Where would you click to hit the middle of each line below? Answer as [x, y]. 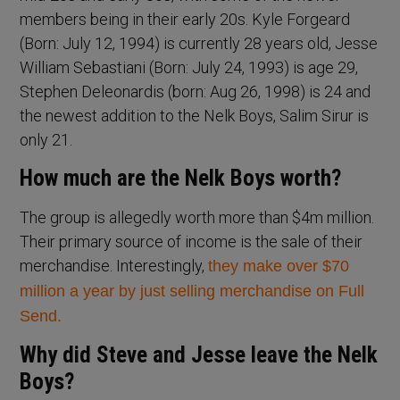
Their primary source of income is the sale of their [192, 242]
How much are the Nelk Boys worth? [181, 179]
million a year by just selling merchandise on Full [192, 292]
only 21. [46, 140]
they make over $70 [279, 267]
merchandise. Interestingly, [114, 266]
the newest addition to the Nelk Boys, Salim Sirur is [195, 116]
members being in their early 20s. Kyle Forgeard [185, 20]
